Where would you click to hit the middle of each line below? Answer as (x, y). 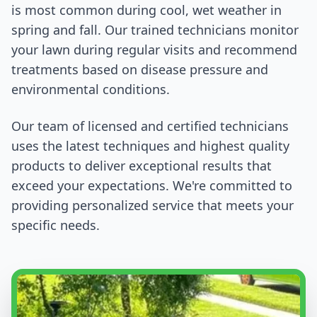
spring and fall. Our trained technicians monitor (155, 30)
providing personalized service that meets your (152, 205)
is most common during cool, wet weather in (146, 10)
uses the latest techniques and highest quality (150, 146)
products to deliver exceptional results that (142, 166)
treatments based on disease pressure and (140, 69)
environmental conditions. (91, 89)
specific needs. (56, 225)
